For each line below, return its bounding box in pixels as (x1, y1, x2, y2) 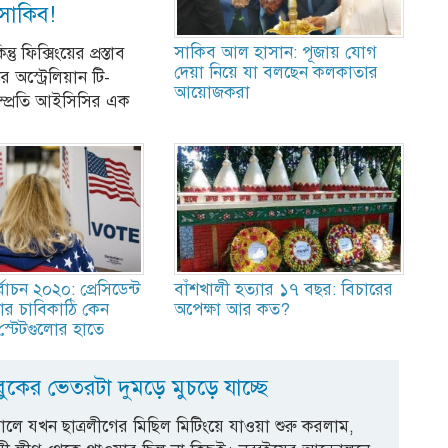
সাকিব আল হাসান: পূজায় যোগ (173, 41, 377, 63)
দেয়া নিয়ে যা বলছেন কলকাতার (173, 61, 378, 83)
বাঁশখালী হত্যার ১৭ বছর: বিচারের (173, 278, 393, 300)
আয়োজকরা (173, 81, 250, 103)
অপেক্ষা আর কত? (173, 298, 290, 320)
